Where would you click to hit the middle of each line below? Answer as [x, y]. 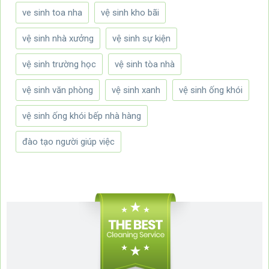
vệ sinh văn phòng [58, 90]
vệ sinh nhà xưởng [58, 39]
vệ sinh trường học [59, 65]
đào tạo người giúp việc [68, 142]
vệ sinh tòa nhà [145, 65]
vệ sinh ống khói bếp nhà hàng [82, 116]
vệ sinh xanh [136, 90]
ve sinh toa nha [52, 13]
